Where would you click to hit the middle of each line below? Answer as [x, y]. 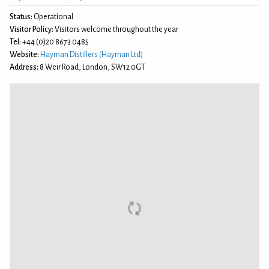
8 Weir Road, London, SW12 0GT [92, 67]
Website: [24, 54]
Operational [53, 17]
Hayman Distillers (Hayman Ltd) [92, 54]
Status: [21, 17]
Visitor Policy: [32, 29]
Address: [24, 67]
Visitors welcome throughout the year [116, 29]
